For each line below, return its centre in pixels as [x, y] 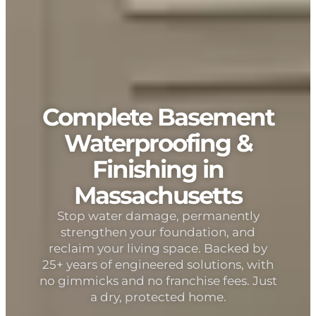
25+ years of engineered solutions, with [158, 264]
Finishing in [158, 168]
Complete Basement [158, 115]
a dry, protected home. [158, 296]
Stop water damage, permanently [158, 215]
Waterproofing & [158, 141]
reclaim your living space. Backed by [158, 248]
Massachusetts [158, 194]
